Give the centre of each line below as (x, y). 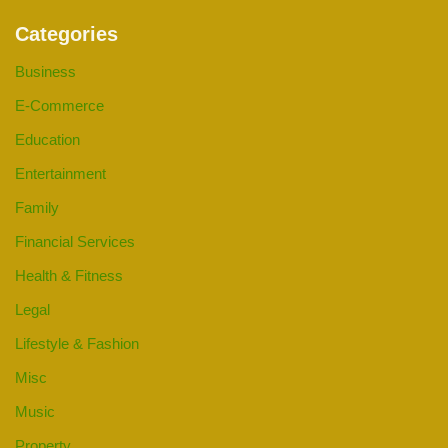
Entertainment (60, 174)
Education (47, 140)
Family (37, 208)
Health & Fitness (69, 276)
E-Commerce (59, 106)
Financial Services (75, 242)
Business (45, 72)
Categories (66, 34)
